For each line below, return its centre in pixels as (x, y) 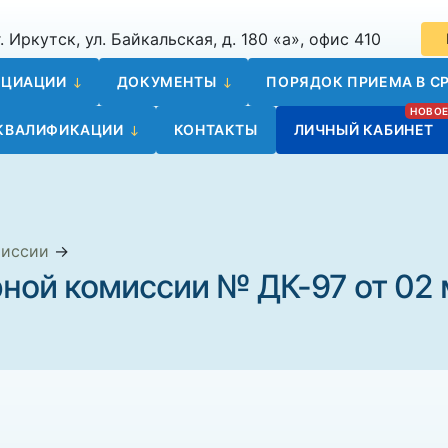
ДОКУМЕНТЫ (166, 81)
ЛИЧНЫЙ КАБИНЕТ (364, 129)
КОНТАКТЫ (215, 129)
